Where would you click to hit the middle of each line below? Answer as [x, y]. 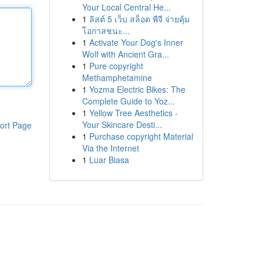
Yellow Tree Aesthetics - [133, 113]
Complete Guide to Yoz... [128, 101]
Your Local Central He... [126, 7]
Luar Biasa [109, 160]
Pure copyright [116, 66]
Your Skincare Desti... [122, 124]
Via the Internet [110, 148]
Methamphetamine [117, 77]
